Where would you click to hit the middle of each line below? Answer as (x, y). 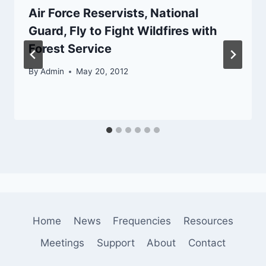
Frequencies (142, 221)
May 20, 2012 (102, 72)
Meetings (63, 243)
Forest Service (70, 48)
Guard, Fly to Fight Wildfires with (123, 31)
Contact (207, 243)
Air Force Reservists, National (113, 13)
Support (115, 243)
